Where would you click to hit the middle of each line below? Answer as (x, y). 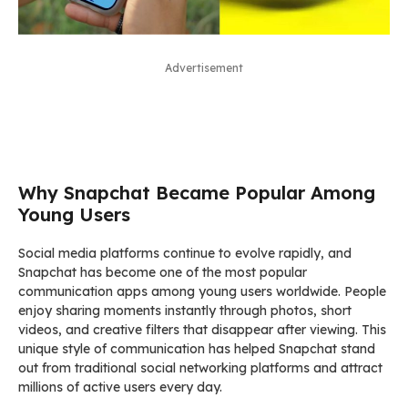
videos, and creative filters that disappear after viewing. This (202, 329)
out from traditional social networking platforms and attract (200, 367)
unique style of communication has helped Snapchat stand (197, 348)
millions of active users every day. (120, 387)
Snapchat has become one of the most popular (163, 272)
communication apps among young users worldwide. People (202, 291)
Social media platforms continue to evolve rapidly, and (185, 253)
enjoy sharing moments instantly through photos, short (185, 310)
